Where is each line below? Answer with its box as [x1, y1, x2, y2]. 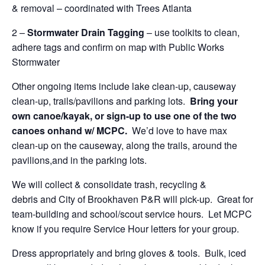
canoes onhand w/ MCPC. [12, 123, 127, 137]
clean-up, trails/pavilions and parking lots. [12, 93, 188, 108]
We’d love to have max [127, 123, 227, 137]
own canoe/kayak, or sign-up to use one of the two [12, 108, 237, 122]
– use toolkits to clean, [144, 25, 240, 39]
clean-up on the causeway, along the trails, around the [12, 138, 237, 152]
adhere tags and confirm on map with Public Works [12, 40, 224, 54]
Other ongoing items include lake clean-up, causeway [12, 79, 236, 93]
